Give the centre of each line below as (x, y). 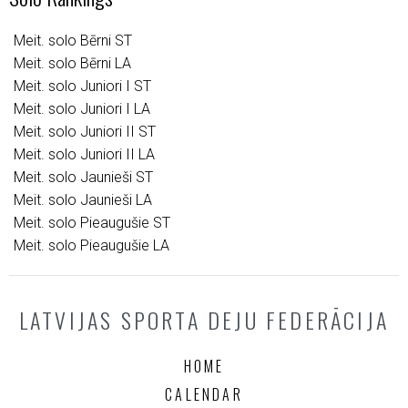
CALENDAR (204, 395)
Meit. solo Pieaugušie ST (92, 222)
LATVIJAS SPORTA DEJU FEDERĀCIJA (204, 319)
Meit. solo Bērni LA (72, 63)
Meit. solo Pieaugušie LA (92, 245)
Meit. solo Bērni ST (73, 40)
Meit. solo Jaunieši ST (83, 177)
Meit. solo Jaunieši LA (83, 199)
